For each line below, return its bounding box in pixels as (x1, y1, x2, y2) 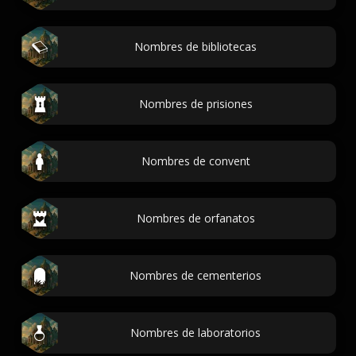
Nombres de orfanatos (136, 211, 255, 226)
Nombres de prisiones (138, 96, 253, 111)
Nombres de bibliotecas (134, 39, 257, 54)
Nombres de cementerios (130, 268, 261, 283)
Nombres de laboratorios (130, 325, 261, 340)
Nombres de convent (141, 153, 250, 168)
